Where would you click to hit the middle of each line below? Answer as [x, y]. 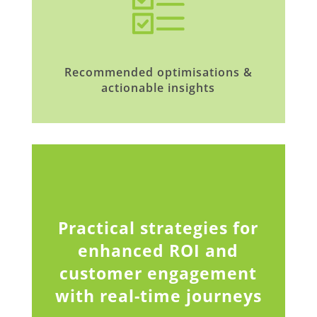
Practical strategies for [158, 228]
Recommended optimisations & [158, 72]
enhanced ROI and [158, 251]
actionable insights [158, 87]
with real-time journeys [158, 296]
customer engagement [158, 273]
